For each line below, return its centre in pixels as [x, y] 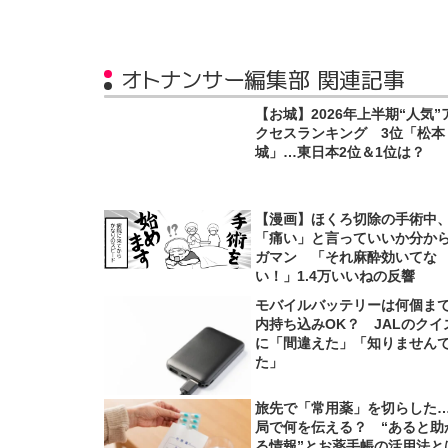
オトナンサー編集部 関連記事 [263, 80]
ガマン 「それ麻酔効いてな [346, 256]
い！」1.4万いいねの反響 [335, 275]
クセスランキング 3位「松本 [350, 133]
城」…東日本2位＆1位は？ [340, 152]
